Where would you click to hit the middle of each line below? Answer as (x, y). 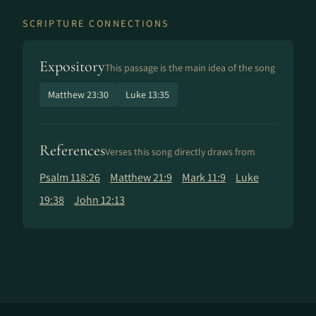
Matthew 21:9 (141, 177)
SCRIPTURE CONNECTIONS (96, 23)
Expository (72, 66)
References (72, 150)
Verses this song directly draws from (180, 152)
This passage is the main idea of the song (190, 68)
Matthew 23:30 (78, 95)
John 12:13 (99, 200)
